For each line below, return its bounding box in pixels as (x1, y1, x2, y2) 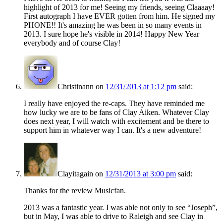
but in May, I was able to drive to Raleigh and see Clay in (24, 212, 203, 221)
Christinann (57, 82, 94, 91)
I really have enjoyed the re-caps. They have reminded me (24, 99, 205, 108)
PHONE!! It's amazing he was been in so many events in (24, 21, 202, 30)
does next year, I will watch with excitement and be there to (24, 117, 209, 126)
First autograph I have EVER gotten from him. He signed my (24, 12, 215, 21)
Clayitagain (57, 169, 93, 178)
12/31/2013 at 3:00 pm (105, 169, 176, 178)
